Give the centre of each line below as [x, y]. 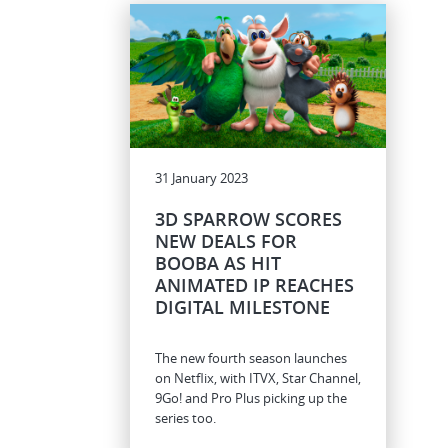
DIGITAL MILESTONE [242, 307]
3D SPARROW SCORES [248, 219]
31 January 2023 [201, 178]
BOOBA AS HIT [218, 263]
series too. [185, 418]
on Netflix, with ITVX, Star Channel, [258, 378]
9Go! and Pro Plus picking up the [251, 398]
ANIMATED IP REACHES [254, 285]
